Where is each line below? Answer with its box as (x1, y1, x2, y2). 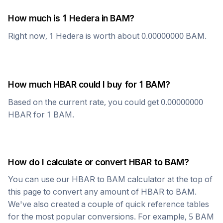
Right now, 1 (8, 31, 56, 41)
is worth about (84, 31, 141, 41)
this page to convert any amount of (8, 187, 141, 197)
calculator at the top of (125, 174, 213, 184)
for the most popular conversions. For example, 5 (8, 212, 195, 222)
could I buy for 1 (76, 79, 146, 90)
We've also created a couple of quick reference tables (8, 199, 209, 209)
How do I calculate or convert (8, 157, 129, 167)
